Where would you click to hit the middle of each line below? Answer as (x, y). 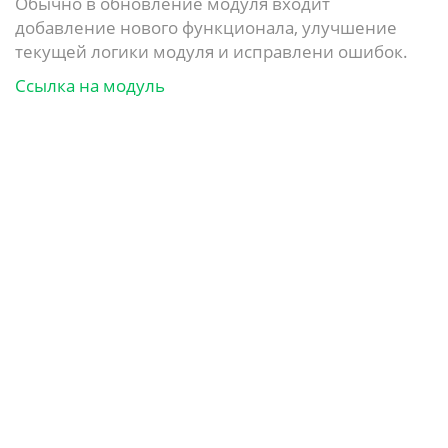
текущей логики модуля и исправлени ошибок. (211, 51)
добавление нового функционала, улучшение (206, 27)
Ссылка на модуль (90, 85)
